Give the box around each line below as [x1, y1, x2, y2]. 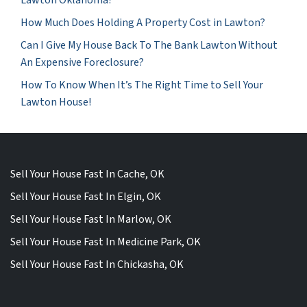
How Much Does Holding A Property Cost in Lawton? [21, 14, 265, 30]
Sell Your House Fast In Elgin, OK [10, 189, 161, 205]
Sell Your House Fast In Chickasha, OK [10, 257, 184, 273]
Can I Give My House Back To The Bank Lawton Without [21, 37, 278, 53]
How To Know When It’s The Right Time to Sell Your [21, 77, 263, 93]
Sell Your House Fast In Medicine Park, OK [10, 234, 201, 250]
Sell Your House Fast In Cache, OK [10, 167, 164, 182]
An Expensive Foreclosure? [21, 54, 144, 70]
